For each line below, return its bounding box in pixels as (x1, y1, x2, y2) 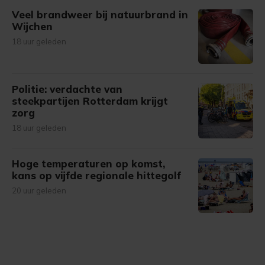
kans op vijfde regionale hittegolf (12, 169, 181, 182)
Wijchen (12, 20, 53, 33)
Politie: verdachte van (12, 83, 122, 95)
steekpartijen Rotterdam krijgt (12, 95, 168, 107)
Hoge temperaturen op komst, (12, 157, 165, 170)
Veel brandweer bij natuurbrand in (12, 8, 188, 21)
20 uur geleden (12, 186, 66, 195)
